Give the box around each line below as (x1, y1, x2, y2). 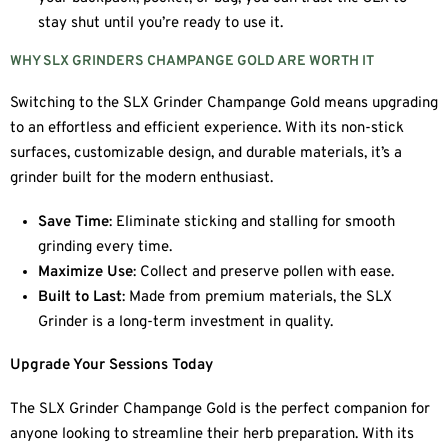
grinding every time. (38, 237, 173, 257)
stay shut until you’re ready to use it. (38, 13, 284, 33)
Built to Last (38, 287, 123, 307)
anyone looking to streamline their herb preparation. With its (10, 425, 414, 445)
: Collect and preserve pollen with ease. (133, 262, 395, 282)
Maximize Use (38, 262, 134, 282)
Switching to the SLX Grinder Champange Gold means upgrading (10, 93, 438, 113)
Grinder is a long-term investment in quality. (38, 312, 334, 332)
